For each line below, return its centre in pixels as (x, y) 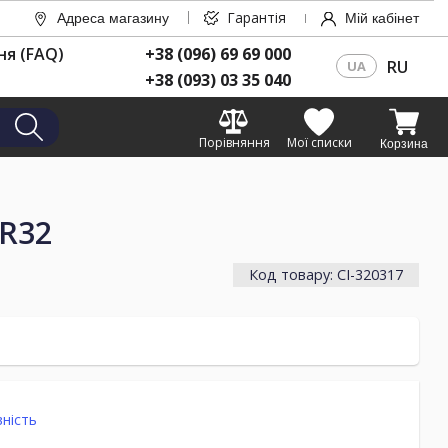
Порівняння (234, 143)
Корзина (404, 144)
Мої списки (319, 143)
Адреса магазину (113, 18)
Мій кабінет (382, 18)
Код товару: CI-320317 (326, 274)
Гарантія (257, 17)
